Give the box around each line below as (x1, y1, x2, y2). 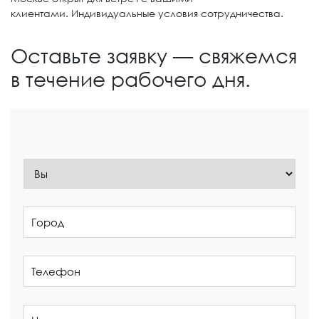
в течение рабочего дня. (11, 67, 251, 91)
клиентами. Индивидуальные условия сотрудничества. (11, 7, 283, 19)
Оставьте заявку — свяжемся (11, 43, 297, 68)
